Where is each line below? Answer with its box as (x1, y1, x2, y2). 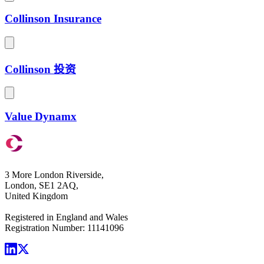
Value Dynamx (5, 110, 77, 123)
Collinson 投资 (5, 62, 76, 75)
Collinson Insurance (5, 12, 101, 25)
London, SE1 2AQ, (5, 180, 78, 190)
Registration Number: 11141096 (5, 222, 124, 233)
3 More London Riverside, (5, 169, 104, 180)
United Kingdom (5, 190, 68, 201)
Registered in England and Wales (5, 212, 128, 222)
